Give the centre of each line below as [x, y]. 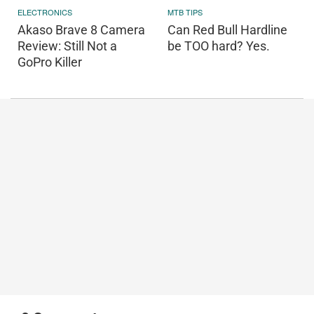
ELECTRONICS [45, 12]
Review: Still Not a [67, 46]
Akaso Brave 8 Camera [81, 29]
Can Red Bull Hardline [227, 29]
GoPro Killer [50, 62]
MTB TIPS [185, 12]
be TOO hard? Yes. [219, 46]
